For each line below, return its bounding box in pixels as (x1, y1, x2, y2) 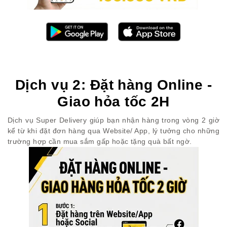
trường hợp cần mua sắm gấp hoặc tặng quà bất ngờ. (8, 137, 192, 146)
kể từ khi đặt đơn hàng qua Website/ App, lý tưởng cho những (8, 127, 219, 135)
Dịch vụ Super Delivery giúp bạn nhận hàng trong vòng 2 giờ (8, 116, 219, 125)
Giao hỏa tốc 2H (57, 94, 170, 110)
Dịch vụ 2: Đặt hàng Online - (15, 77, 212, 93)
